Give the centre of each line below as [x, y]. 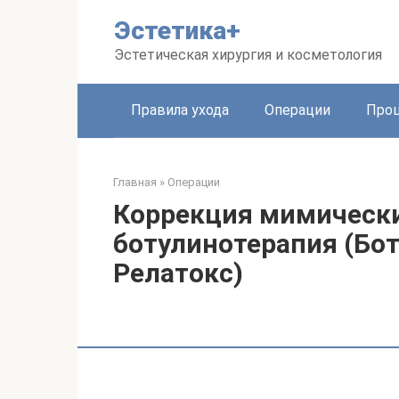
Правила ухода [180, 110]
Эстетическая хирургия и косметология [248, 55]
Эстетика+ [177, 31]
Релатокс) [178, 273]
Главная [135, 182]
